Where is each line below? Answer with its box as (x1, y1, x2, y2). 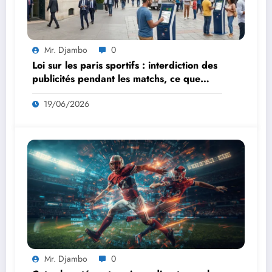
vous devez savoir (32, 84, 112, 99)
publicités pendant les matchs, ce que (32, 71, 200, 86)
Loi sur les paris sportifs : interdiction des (32, 58, 217, 72)
